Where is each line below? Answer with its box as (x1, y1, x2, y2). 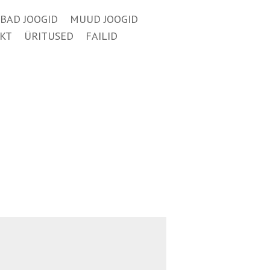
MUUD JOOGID (69, 12, 138, 26)
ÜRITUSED (24, 29, 74, 43)
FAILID (86, 29, 118, 43)
